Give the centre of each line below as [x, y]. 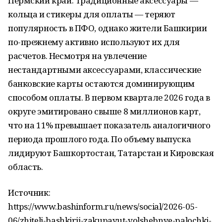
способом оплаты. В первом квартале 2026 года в [109, 97]
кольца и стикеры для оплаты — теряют [92, 14]
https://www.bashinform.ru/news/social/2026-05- [103, 206]
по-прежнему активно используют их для [94, 42]
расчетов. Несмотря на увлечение [77, 56]
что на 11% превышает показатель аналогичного [109, 125]
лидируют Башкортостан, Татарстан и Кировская [111, 153]
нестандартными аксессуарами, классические [105, 70]
